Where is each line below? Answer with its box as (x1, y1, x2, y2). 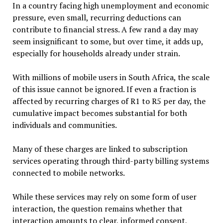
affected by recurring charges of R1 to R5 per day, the (12, 95, 206, 107)
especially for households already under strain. (12, 47, 180, 59)
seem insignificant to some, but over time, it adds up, (12, 35, 203, 47)
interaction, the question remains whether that (12, 203, 183, 214)
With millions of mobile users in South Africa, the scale (12, 71, 210, 83)
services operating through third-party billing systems (12, 155, 209, 166)
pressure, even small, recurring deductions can (12, 11, 181, 23)
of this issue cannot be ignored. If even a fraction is (12, 83, 196, 95)
